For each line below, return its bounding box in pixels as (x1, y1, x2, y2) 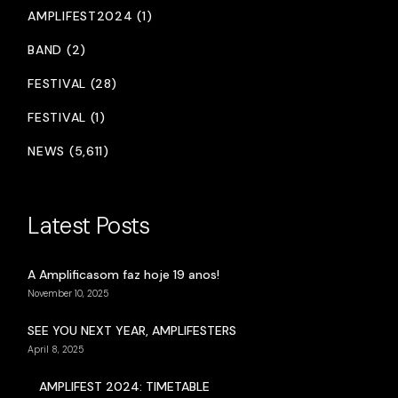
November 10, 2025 (28, 288, 110, 300)
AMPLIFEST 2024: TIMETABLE (39, 378, 211, 395)
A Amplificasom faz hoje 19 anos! (28, 267, 220, 283)
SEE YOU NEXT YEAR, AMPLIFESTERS (28, 322, 237, 339)
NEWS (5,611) (28, 143, 109, 160)
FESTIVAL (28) (28, 76, 117, 92)
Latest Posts (28, 211, 150, 242)
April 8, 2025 (28, 344, 85, 356)
